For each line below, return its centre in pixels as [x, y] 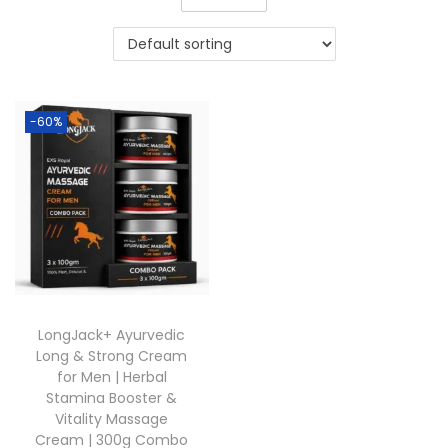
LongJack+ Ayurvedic [112, 335]
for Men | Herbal [111, 377]
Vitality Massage [112, 419]
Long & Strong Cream [112, 356]
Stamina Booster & [112, 398]
